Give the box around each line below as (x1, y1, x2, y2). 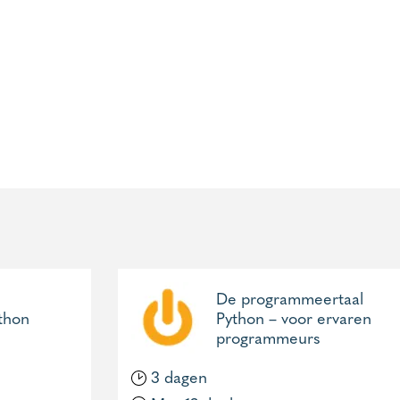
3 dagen (146, 364, 207, 388)
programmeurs (216, 325, 321, 349)
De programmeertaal (216, 286, 363, 310)
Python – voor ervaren (216, 305, 371, 329)
